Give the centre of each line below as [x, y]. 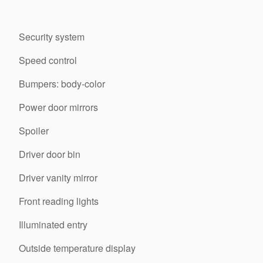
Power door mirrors [58, 107]
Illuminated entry [53, 224]
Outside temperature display [77, 248]
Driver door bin [50, 154]
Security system [52, 36]
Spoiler [34, 130]
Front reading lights [59, 201]
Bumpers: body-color [62, 83]
